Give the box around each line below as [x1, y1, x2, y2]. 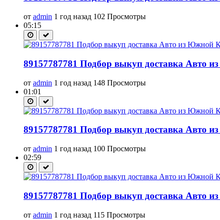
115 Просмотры [93, 210, 145, 219]
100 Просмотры [93, 144, 146, 153]
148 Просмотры [93, 78, 146, 87]
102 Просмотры [93, 12, 146, 21]
